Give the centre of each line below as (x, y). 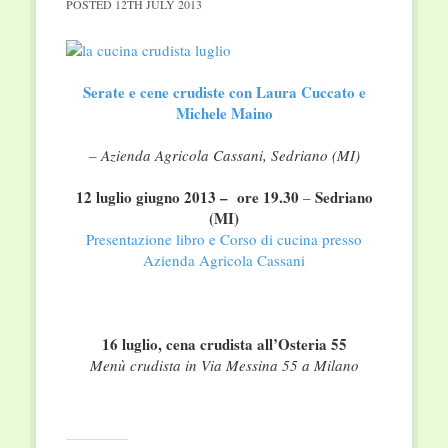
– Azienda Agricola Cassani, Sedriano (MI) (224, 155)
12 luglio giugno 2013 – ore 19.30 (187, 197)
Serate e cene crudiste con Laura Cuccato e (224, 92)
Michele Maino (224, 113)
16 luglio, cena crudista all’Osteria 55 (224, 344)
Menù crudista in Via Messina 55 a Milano (224, 365)
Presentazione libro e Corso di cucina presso (224, 239)
